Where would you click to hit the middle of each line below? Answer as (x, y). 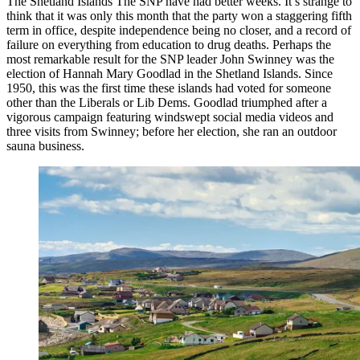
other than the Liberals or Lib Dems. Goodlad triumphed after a (167, 102)
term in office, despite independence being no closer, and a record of (179, 30)
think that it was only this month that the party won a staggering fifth (179, 15)
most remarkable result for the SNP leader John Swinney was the (170, 59)
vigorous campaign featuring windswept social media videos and (170, 117)
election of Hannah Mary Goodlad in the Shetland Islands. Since (170, 73)
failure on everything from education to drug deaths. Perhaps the (169, 44)
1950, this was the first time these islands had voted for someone (169, 88)
